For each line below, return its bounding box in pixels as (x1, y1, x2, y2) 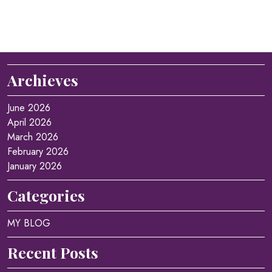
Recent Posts (7, 242, 98, 262)
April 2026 (7, 115, 52, 129)
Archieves (7, 70, 78, 90)
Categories (7, 185, 85, 205)
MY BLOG (7, 216, 50, 230)
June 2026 (7, 101, 50, 115)
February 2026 (7, 144, 69, 158)
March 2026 (7, 130, 58, 144)
